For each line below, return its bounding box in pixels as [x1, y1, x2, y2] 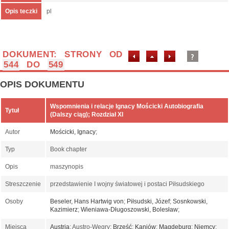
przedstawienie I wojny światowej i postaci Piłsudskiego [50, 180, 206, 188]
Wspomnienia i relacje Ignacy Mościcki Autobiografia [50, 103, 203, 110]
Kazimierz [50, 206, 78, 214]
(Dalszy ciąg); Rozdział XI [50, 111, 125, 119]
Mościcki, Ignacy [50, 128, 96, 136]
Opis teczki [5, 8, 37, 15]
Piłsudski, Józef [127, 198, 170, 205]
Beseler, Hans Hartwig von [50, 198, 124, 205]
